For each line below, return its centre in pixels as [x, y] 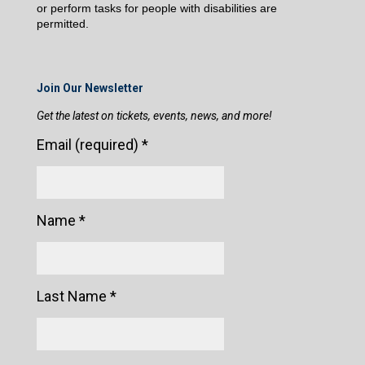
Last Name [73, 297]
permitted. [63, 24]
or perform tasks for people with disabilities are [157, 9]
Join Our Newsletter [90, 88]
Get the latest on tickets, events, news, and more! [154, 116]
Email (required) [89, 145]
